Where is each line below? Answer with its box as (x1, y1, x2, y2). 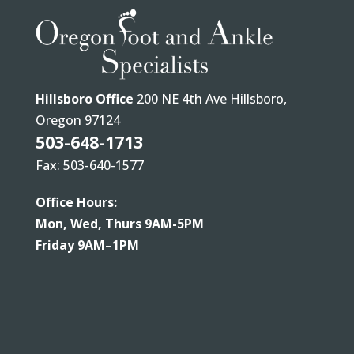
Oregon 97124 (35, 111, 120, 129)
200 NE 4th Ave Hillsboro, (133, 89, 287, 107)
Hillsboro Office (35, 89, 134, 107)
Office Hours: (35, 193, 117, 211)
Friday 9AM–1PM (35, 235, 139, 254)
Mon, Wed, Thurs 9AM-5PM (35, 214, 204, 232)
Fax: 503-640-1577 (35, 156, 144, 174)
